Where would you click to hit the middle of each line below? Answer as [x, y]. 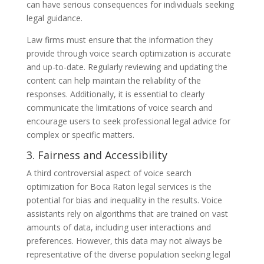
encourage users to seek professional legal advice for [128, 121]
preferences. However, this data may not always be [124, 240]
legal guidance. [54, 18]
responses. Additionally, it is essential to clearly [115, 94]
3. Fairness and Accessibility [97, 155]
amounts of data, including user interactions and [118, 227]
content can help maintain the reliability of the [113, 80]
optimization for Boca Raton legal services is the [119, 186]
